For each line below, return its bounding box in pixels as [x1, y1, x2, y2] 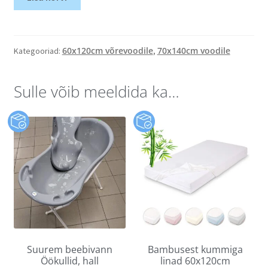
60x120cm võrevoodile [62, 45, 153, 57]
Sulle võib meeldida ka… [13, 81, 179, 103]
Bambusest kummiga [148, 242, 243, 256]
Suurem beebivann [26, 242, 112, 256]
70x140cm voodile [157, 45, 230, 57]
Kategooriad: [13, 45, 62, 57]
